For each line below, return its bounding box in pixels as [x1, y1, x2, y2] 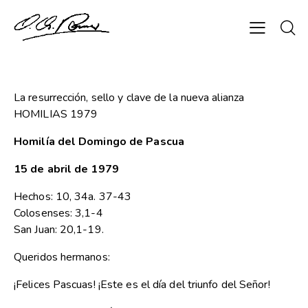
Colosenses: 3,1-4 [14, 206, 103, 221]
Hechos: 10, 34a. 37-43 [14, 189, 132, 205]
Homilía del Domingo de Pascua [14, 134, 184, 150]
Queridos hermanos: [14, 250, 110, 265]
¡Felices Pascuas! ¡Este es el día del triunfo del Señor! [14, 277, 270, 293]
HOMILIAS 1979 [14, 107, 98, 122]
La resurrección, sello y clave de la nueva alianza [14, 90, 244, 106]
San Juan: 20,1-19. [14, 222, 104, 238]
